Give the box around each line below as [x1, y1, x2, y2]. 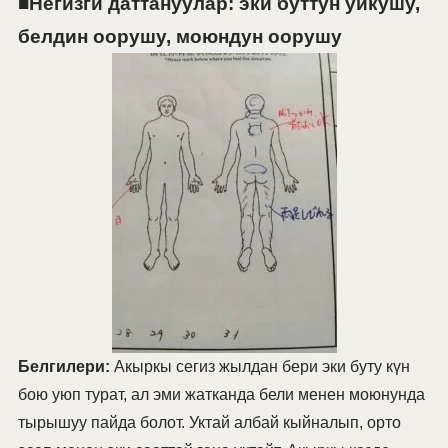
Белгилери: [17, 358, 110, 376]
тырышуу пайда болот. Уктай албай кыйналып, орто [17, 414, 401, 432]
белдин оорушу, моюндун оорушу [17, 26, 342, 48]
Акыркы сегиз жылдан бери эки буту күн [109, 358, 410, 376]
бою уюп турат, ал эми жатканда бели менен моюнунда [17, 386, 425, 404]
